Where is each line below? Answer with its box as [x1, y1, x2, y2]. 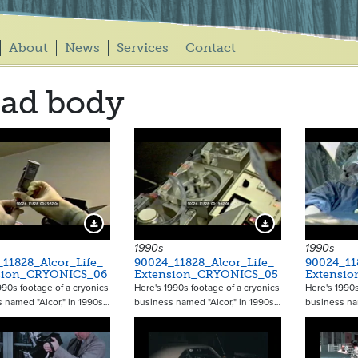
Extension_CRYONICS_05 [133, 268, 278, 281]
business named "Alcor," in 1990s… [133, 296, 280, 308]
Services [116, 40, 169, 55]
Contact [185, 40, 236, 55]
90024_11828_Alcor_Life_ [133, 256, 274, 269]
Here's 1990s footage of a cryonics [133, 282, 280, 293]
